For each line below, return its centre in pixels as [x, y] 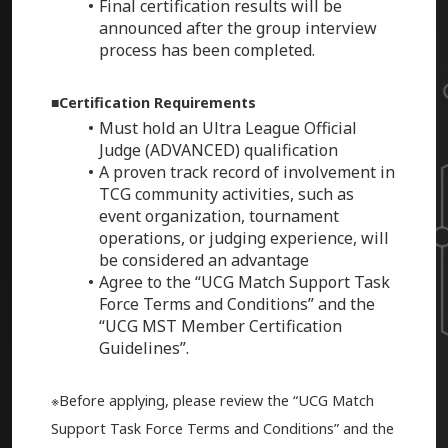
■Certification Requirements [153, 103]
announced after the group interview [237, 28]
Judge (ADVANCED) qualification [218, 150]
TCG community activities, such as [226, 194]
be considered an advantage [205, 260]
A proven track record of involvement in [246, 172]
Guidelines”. [143, 348]
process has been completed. [206, 50]
